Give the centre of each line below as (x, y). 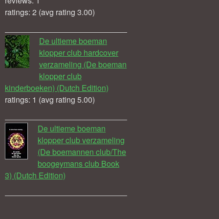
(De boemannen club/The (82, 152)
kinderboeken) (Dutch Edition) (57, 88)
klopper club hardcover (79, 52)
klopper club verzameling (81, 140)
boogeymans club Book (78, 163)
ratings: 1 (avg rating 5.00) (50, 99)
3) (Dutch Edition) (35, 175)
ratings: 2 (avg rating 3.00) (50, 12)
